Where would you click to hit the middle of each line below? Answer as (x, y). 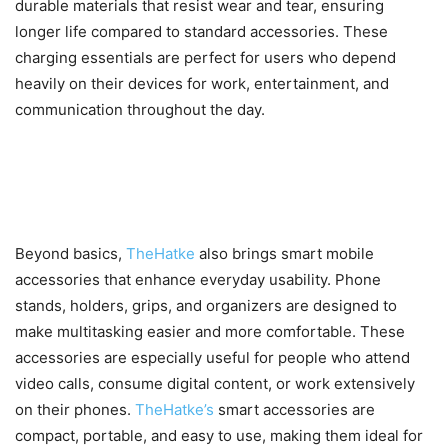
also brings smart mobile (286, 254)
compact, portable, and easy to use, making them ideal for (219, 436)
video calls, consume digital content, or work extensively (215, 384)
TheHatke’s (176, 410)
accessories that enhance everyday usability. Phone (198, 280)
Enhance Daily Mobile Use (185, 204)
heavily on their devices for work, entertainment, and (202, 84)
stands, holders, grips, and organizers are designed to (206, 306)
